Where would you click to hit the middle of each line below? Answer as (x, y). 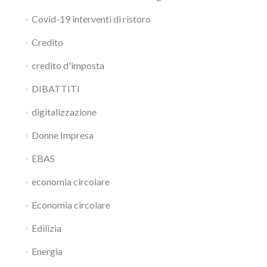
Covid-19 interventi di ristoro (91, 19)
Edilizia (46, 228)
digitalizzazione (64, 112)
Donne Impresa (62, 135)
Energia (47, 251)
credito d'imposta (68, 65)
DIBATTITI (55, 89)
